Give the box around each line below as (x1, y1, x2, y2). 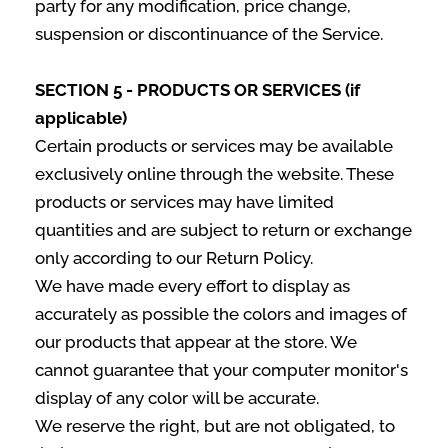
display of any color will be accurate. (35, 388, 319, 408)
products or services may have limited (35, 192, 334, 212)
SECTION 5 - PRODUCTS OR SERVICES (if (35, 80, 360, 100)
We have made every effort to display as (35, 276, 350, 296)
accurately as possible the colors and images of (35, 304, 407, 324)
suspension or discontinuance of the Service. (35, 24, 383, 44)
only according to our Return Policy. (35, 248, 313, 268)
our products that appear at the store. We (35, 332, 357, 352)
